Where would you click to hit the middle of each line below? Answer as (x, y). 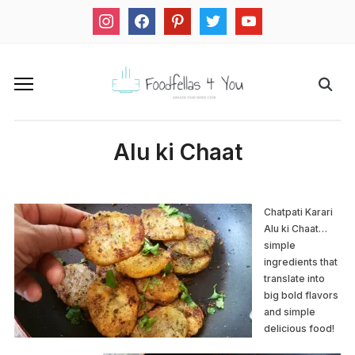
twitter (216, 15)
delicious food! (299, 329)
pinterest (187, 15)
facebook (152, 15)
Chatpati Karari (298, 212)
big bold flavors (301, 296)
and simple (289, 312)
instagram (117, 15)
